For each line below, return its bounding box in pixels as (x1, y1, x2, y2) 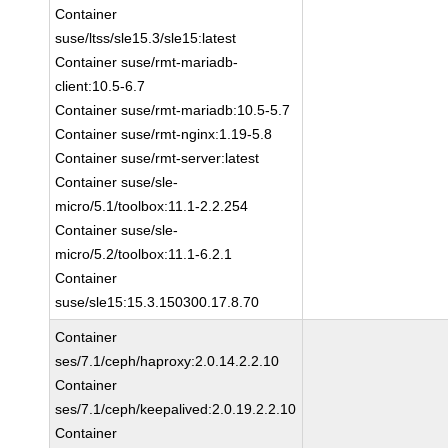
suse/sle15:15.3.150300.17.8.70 (55, 294, 260, 310)
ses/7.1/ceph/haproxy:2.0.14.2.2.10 (55, 353, 280, 369)
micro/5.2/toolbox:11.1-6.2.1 (55, 246, 233, 262)
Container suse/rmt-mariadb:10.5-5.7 (55, 102, 291, 118)
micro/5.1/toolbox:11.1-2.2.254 (55, 198, 249, 214)
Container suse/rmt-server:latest (55, 150, 260, 166)
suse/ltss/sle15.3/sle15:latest (55, 30, 237, 46)
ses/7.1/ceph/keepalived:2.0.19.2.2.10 (55, 401, 297, 417)
